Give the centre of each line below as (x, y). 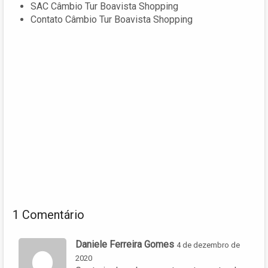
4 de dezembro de (208, 245)
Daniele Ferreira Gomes (125, 244)
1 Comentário (48, 214)
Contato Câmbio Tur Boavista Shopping (112, 19)
